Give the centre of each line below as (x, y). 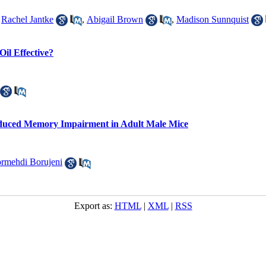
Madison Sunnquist (213, 19)
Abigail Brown (115, 19)
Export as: (94, 205)
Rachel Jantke (27, 19)
